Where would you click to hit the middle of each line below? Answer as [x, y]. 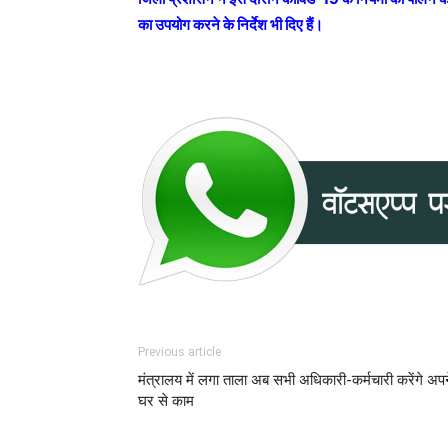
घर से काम [166, 400]
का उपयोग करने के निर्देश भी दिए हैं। [230, 24]
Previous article [179, 351]
